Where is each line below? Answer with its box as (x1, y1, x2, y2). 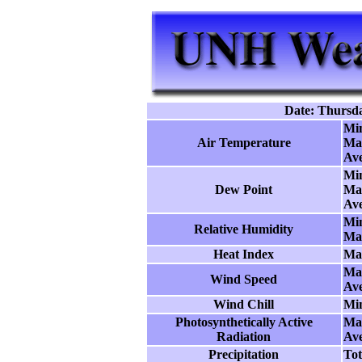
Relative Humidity (194, 222, 293, 236)
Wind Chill (213, 297, 274, 311)
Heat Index (213, 247, 274, 261)
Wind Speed (210, 272, 277, 286)
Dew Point (215, 183, 272, 196)
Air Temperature (196, 136, 291, 149)
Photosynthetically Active (175, 315, 313, 329)
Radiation (217, 330, 271, 343)
